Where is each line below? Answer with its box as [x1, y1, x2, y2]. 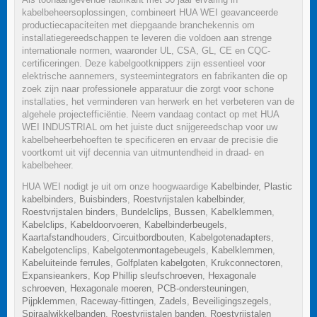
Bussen [174, 206, 205, 217]
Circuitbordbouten [113, 231, 184, 243]
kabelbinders [22, 193, 74, 204]
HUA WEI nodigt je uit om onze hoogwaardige [22, 180, 211, 192]
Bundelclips [121, 206, 168, 217]
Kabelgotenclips [22, 244, 87, 255]
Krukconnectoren [211, 257, 280, 268]
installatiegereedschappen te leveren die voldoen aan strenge [22, 32, 272, 43]
